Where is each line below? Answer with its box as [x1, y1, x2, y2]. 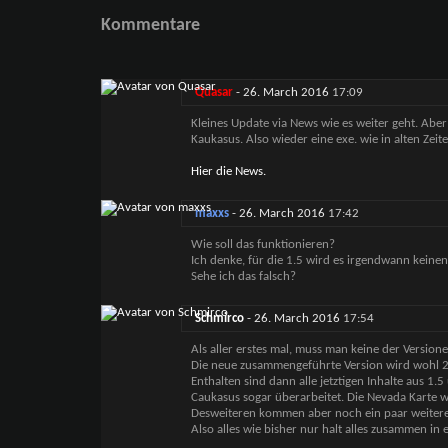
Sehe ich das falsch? [190, 270, 296, 284]
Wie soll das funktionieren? [190, 238, 335, 252]
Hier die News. [190, 165, 266, 179]
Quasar [194, 86, 233, 100]
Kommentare [100, 16, 200, 36]
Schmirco [194, 312, 244, 326]
